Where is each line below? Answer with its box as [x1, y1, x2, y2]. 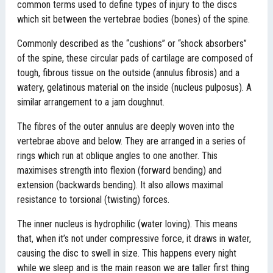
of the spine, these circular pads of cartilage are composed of [17, 52, 253, 64]
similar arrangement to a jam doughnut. [17, 96, 165, 108]
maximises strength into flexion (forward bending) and [17, 165, 222, 176]
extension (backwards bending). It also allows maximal [17, 179, 224, 191]
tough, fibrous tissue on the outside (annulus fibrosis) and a [17, 67, 240, 79]
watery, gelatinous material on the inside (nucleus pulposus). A [17, 82, 252, 93]
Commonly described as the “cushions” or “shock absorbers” [17, 38, 247, 49]
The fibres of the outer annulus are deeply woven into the [17, 121, 235, 132]
